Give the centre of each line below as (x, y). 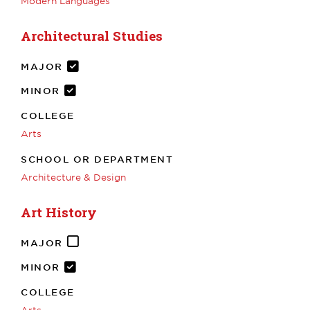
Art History (59, 212)
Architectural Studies (92, 35)
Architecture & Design (73, 177)
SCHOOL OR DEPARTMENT (97, 159)
